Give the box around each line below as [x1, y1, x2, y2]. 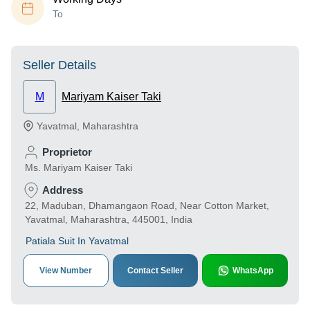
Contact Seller [127, 266, 183, 275]
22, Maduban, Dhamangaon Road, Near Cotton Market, [25, 200, 269, 211]
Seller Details [23, 58, 96, 72]
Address [42, 184, 83, 196]
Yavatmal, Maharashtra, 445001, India [25, 214, 192, 225]
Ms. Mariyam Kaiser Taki [25, 162, 132, 173]
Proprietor [42, 146, 92, 158]
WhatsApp [232, 266, 273, 275]
